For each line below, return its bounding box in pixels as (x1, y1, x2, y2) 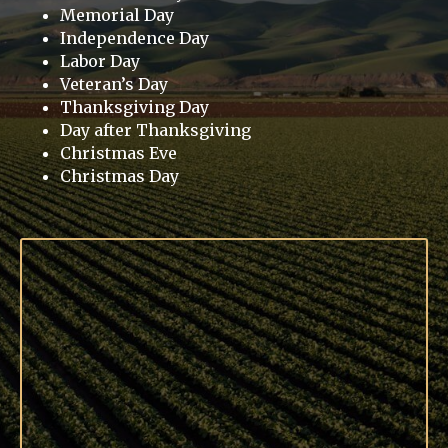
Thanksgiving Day (60, 97, 209, 118)
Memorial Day (60, 5, 174, 26)
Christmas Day (60, 166, 179, 187)
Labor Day (60, 51, 140, 72)
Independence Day (60, 28, 209, 49)
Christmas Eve (60, 143, 177, 164)
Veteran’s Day (60, 74, 168, 95)
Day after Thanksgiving (60, 120, 251, 141)
